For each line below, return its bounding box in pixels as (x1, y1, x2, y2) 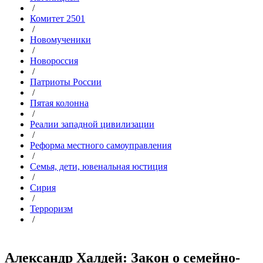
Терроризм (30, 204, 73, 214)
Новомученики (30, 35, 91, 45)
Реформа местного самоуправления (30, 140, 171, 150)
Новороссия (30, 56, 78, 66)
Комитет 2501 (30, 14, 85, 23)
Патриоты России (30, 77, 102, 87)
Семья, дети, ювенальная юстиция (30, 161, 167, 171)
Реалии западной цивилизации (30, 119, 154, 129)
